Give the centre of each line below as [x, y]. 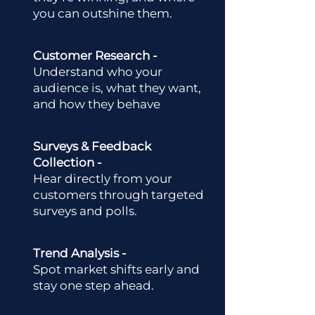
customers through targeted [118, 195]
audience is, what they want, [117, 88]
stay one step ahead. [94, 285]
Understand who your [98, 72]
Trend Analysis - [80, 253]
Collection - [67, 162]
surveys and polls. [85, 211]
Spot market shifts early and [116, 269]
